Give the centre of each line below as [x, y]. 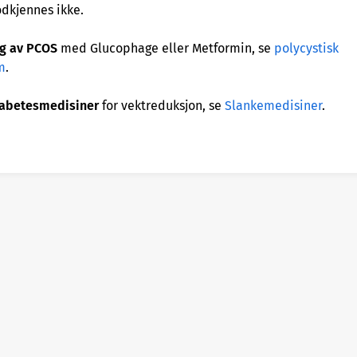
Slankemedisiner [273, 106]
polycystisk [306, 48]
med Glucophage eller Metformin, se [167, 48]
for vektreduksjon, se [162, 106]
